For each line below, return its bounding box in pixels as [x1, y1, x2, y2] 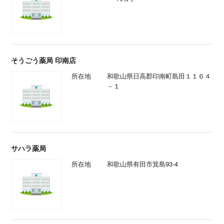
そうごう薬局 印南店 [11, 55, 76, 65]
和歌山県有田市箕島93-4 [106, 158, 178, 168]
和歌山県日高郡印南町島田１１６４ [106, 71, 211, 81]
